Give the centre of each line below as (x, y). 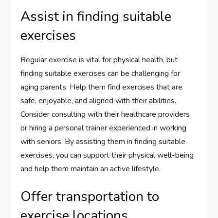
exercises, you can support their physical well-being (107, 155)
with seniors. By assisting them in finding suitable (103, 141)
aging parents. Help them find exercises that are (102, 87)
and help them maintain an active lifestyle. (91, 169)
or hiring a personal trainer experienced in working (104, 128)
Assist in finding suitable (96, 16)
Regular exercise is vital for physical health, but (99, 60)
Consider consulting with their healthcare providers (105, 114)
